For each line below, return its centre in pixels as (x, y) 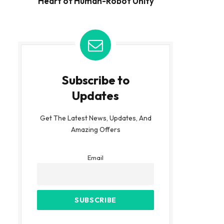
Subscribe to (95, 80)
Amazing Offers (95, 129)
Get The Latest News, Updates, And (95, 118)
